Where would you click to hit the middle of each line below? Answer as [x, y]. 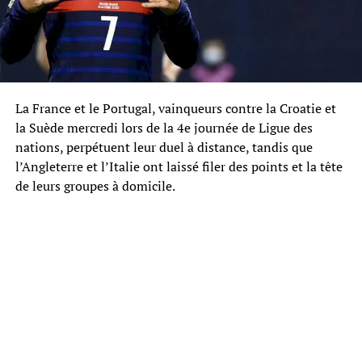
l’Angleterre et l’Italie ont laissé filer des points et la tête [179, 166]
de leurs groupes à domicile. [95, 185]
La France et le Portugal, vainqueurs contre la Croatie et [175, 108]
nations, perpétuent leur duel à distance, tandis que [164, 147]
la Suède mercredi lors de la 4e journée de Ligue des [164, 127]
